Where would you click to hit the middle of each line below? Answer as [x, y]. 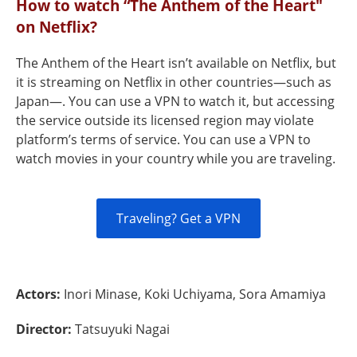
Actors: [40, 294]
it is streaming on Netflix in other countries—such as [174, 82]
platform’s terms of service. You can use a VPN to [163, 139]
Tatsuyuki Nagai [122, 329]
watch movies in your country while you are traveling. [176, 159]
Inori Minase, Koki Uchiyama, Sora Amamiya [195, 294]
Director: [45, 329]
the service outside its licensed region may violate [165, 120]
